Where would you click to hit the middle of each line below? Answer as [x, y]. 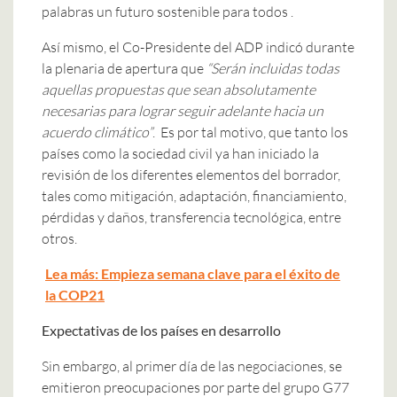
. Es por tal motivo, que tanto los [250, 132]
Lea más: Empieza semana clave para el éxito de [193, 273]
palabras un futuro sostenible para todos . [167, 11]
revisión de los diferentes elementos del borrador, [191, 174]
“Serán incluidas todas [273, 68]
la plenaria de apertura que [124, 68]
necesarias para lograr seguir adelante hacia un [183, 110]
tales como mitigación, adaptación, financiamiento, [194, 195]
